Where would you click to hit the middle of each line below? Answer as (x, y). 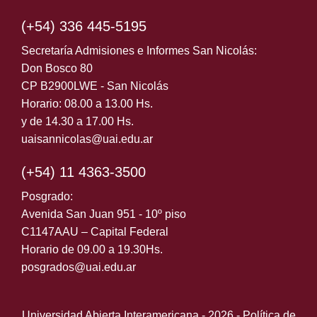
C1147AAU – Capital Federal (95, 232)
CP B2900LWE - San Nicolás (95, 86)
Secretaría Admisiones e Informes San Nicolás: (139, 51)
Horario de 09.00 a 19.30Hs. (92, 250)
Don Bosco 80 (57, 69)
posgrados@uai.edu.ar (79, 267)
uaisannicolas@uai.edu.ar (87, 139)
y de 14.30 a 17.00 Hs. (77, 122)
